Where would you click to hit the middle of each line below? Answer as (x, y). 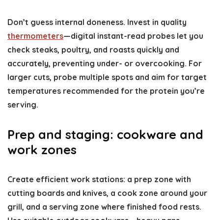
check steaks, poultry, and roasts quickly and (93, 50)
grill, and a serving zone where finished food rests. (104, 207)
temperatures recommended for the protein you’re (106, 91)
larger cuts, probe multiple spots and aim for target (107, 77)
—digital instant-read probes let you (133, 36)
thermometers (35, 36)
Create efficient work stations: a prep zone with (99, 179)
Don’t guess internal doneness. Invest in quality (97, 22)
